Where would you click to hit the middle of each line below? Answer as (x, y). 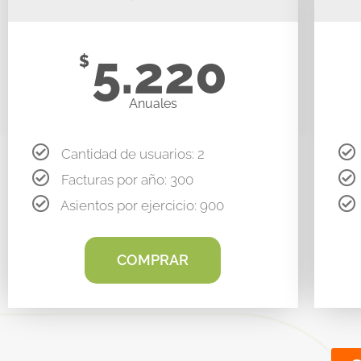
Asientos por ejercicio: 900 (142, 205)
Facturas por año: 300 (127, 179)
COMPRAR (153, 259)
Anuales (153, 103)
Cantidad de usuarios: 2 (133, 154)
